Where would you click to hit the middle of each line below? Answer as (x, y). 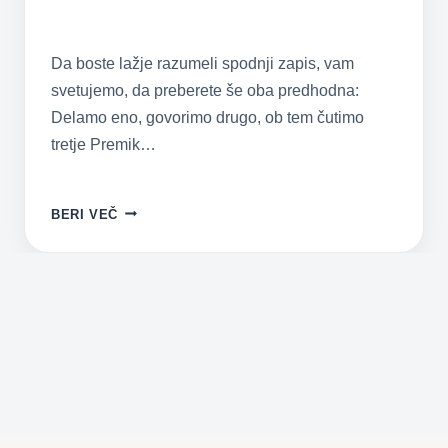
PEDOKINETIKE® (175, 371)
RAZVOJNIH (157, 302)
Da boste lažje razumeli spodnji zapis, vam (202, 63)
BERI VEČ (85, 214)
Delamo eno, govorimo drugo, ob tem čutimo (207, 117)
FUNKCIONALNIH (174, 325)
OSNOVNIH (154, 210)
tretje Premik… (103, 144)
